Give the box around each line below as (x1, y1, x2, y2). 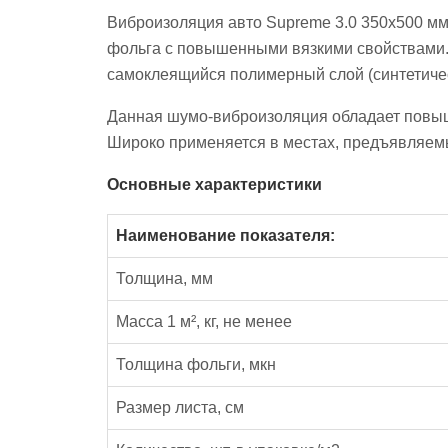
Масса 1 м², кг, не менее (116, 312, 292, 330)
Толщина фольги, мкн (116, 355, 276, 373)
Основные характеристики (107, 175, 322, 193)
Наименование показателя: (116, 226, 335, 244)
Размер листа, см (116, 398, 244, 416)
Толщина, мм (116, 269, 213, 287)
